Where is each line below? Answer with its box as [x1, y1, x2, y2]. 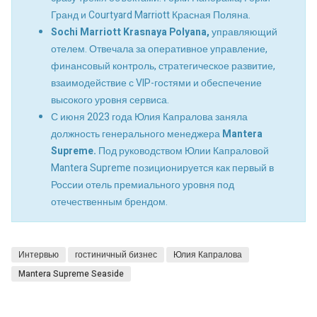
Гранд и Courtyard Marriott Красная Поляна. [51, 7, 250, 23]
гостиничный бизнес [75, 248, 157, 262]
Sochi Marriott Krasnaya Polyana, [51, 24, 209, 40]
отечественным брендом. [51, 194, 168, 209]
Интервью [18, 248, 59, 262]
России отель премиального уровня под [51, 177, 234, 192]
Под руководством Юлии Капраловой [96, 143, 269, 158]
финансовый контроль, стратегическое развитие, [51, 58, 275, 74]
